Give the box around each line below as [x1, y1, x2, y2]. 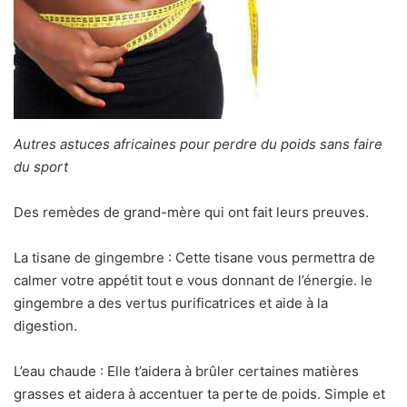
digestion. [14, 317, 77, 335]
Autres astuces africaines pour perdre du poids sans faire [14, 135, 382, 154]
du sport [14, 158, 68, 176]
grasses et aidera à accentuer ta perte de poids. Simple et [14, 385, 385, 403]
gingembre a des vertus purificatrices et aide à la [14, 294, 328, 313]
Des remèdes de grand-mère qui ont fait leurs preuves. [14, 203, 369, 222]
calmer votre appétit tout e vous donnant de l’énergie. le [14, 272, 372, 290]
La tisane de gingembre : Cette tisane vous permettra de [14, 249, 375, 267]
